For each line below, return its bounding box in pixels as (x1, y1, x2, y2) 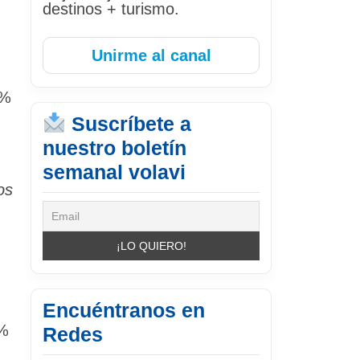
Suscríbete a (65, 112, 191, 135)
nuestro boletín (43, 136, 186, 159)
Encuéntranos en (43, 298, 205, 321)
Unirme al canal (91, 46, 211, 64)
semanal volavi (43, 160, 186, 183)
